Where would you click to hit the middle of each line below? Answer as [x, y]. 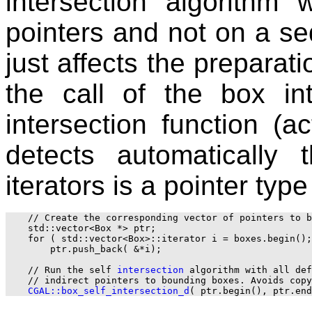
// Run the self [61, 270]
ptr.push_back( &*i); [84, 249]
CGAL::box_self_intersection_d [109, 291]
